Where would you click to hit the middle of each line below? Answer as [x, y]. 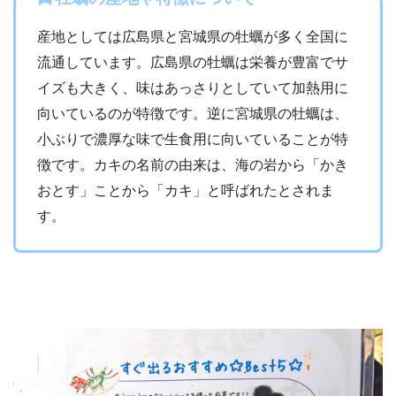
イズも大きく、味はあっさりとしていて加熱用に [193, 88]
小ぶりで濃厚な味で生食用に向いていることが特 [193, 139]
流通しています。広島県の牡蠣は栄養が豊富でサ [193, 62]
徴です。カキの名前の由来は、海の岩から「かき [193, 164]
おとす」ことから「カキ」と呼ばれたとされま [186, 190]
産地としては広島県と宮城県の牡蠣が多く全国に [193, 36]
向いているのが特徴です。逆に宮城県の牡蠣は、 [193, 113]
